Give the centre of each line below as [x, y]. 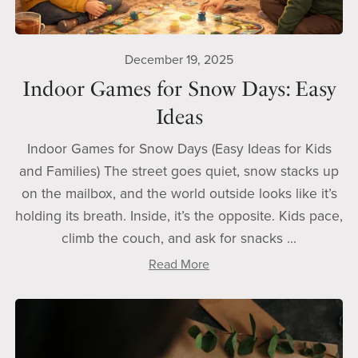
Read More [179, 265]
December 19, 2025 [179, 60]
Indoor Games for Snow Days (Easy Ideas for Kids [179, 149]
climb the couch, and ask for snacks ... [179, 239]
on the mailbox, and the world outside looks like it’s [179, 194]
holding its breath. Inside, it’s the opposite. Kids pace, [179, 217]
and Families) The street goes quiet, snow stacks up [179, 172]
